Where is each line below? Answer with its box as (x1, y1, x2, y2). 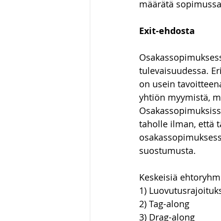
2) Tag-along (139, 198, 189, 210)
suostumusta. (139, 145, 196, 156)
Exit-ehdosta (139, 25, 195, 37)
